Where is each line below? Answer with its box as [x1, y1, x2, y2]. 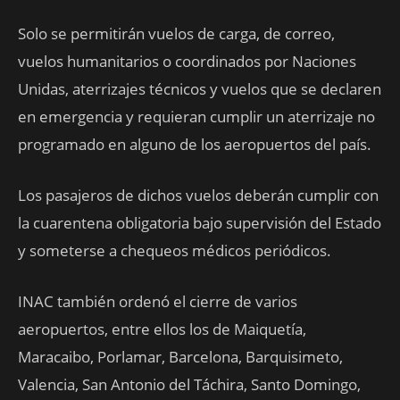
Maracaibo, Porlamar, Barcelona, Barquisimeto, [18, 346, 343, 367]
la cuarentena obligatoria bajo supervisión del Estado [18, 212, 381, 233]
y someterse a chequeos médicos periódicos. [18, 240, 331, 261]
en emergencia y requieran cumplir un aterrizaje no [18, 106, 375, 127]
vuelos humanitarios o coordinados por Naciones [18, 51, 356, 71]
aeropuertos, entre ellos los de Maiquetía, [18, 319, 306, 339]
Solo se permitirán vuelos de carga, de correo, [18, 23, 335, 44]
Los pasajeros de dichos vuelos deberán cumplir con [18, 185, 379, 205]
